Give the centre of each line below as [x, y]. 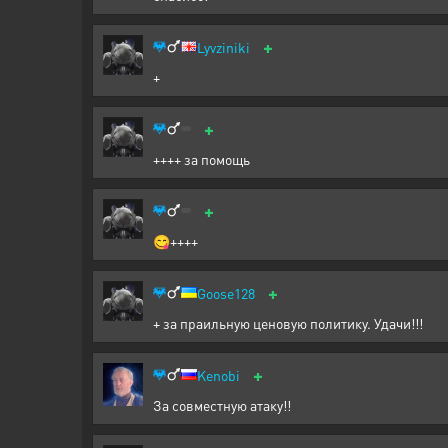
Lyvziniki [223, 46]
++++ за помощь [201, 158]
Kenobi [218, 374]
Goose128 [226, 292]
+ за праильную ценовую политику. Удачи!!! [288, 322]
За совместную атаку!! [222, 404]
